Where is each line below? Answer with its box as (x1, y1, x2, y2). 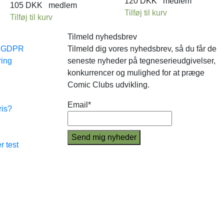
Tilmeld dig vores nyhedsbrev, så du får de (67, 44, 216, 53)
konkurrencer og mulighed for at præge (67, 68, 204, 77)
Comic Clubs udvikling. (67, 80, 149, 89)
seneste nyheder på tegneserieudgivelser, (67, 56, 215, 65)
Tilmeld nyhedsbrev (67, 32, 137, 41)
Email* (67, 100, 91, 109)
